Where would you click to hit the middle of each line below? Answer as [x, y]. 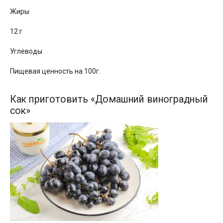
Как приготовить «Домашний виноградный [109, 99]
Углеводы [26, 51]
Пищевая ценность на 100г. [55, 71]
